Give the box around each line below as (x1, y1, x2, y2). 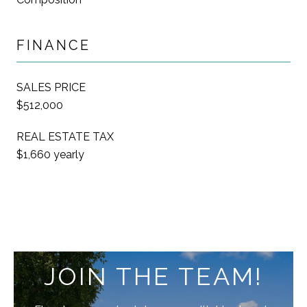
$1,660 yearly (16, 147, 84, 161)
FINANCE (16, 36, 90, 53)
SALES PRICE (16, 80, 86, 94)
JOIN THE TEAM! (44, 261, 263, 291)
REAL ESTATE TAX (16, 130, 114, 143)
